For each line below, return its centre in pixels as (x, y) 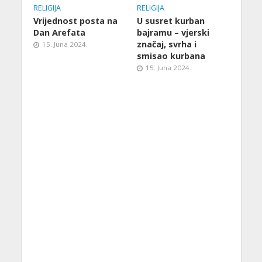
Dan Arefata (59, 32)
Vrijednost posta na (75, 20)
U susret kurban (171, 20)
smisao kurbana (171, 56)
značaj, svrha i (167, 44)
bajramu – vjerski (173, 32)
